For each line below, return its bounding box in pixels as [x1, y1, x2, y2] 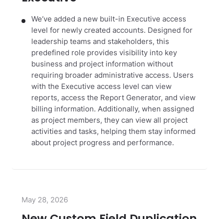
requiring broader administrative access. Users [31, 70, 194, 80]
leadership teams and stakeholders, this [31, 37, 169, 46]
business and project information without [31, 59, 173, 68]
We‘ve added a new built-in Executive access [31, 14, 186, 23]
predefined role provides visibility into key [31, 48, 177, 57]
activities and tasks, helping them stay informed [31, 127, 196, 136]
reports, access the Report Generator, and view [31, 93, 196, 102]
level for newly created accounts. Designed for [31, 25, 193, 35]
